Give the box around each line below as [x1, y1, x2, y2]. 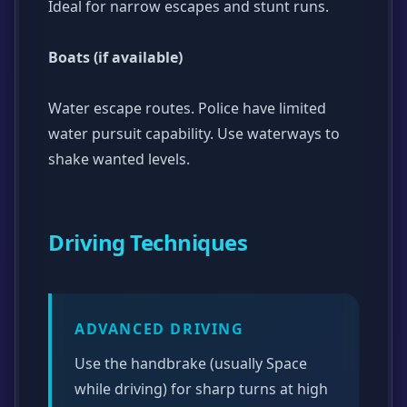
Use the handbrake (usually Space [74, 352, 307, 373]
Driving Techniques [48, 226, 248, 257]
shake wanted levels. [48, 148, 190, 169]
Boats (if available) [48, 46, 183, 67]
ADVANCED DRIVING [74, 318, 244, 339]
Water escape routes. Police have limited [48, 97, 326, 118]
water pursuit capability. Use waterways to [48, 123, 340, 144]
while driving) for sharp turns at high [74, 378, 328, 399]
